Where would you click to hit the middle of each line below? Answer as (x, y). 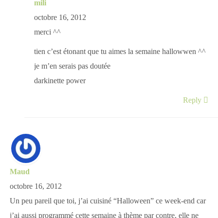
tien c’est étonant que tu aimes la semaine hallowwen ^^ (120, 52)
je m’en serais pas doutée (72, 66)
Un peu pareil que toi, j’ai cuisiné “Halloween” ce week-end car (108, 201)
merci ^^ (47, 32)
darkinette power (60, 81)
